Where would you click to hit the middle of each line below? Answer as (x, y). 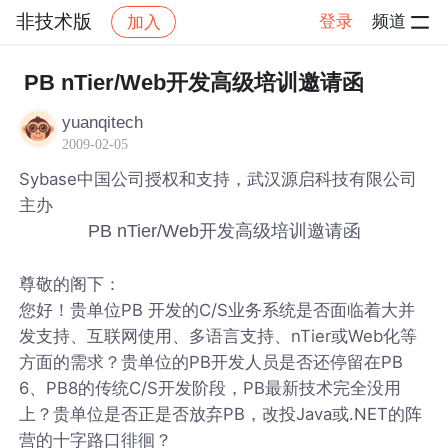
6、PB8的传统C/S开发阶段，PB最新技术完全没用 (210, 387)
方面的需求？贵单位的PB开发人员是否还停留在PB (211, 361)
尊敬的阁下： (70, 283)
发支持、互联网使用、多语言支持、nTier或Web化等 (218, 335)
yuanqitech (103, 122)
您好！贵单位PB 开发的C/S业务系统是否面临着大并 (217, 309)
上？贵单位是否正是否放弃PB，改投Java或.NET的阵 (221, 413)
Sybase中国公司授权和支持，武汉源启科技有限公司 (218, 178)
